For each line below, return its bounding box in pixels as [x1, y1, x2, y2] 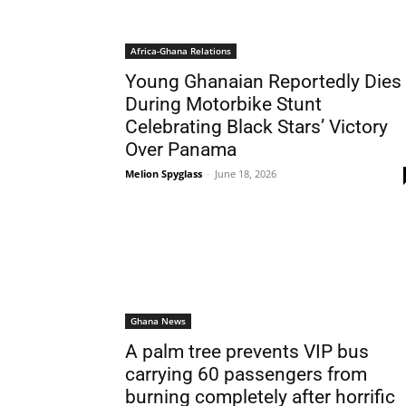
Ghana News [130, 314, 186, 327]
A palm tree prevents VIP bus [125, 341, 369, 362]
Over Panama [125, 139, 237, 160]
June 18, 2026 [215, 167, 276, 180]
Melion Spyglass [125, 167, 202, 180]
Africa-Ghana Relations [130, 44, 231, 57]
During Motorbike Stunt [125, 93, 322, 115]
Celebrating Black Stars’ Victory [125, 116, 388, 138]
